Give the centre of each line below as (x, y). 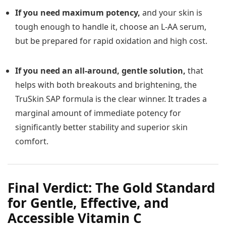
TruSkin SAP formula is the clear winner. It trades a (111, 99)
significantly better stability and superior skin (101, 127)
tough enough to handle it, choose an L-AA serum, (111, 27)
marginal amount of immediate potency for (98, 113)
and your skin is (171, 13)
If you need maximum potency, (78, 13)
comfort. (32, 142)
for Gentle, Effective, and (88, 203)
